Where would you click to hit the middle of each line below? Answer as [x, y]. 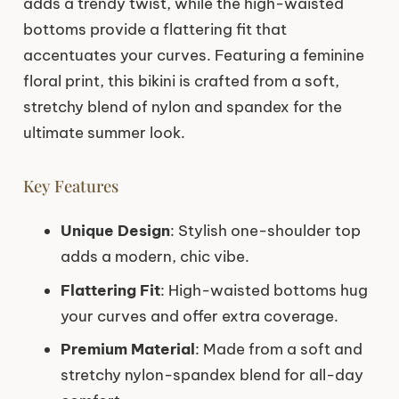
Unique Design [115, 231]
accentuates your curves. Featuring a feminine [193, 55]
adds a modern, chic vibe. [155, 257]
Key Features [70, 185]
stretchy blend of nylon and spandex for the [182, 106]
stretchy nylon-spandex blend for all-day [212, 375]
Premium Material [128, 350]
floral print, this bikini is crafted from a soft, [181, 81]
